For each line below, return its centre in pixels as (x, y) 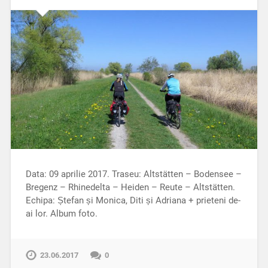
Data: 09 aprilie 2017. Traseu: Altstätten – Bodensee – (133, 174)
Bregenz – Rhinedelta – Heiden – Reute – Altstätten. (130, 187)
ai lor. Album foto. (61, 213)
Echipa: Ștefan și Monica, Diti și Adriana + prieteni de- (133, 200)
